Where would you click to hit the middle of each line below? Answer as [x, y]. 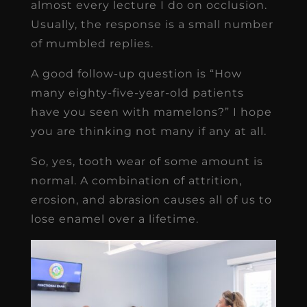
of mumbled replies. [92, 44]
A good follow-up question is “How [136, 74]
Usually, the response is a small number [152, 25]
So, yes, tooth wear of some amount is [147, 162]
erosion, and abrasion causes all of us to [151, 200]
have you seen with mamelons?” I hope [151, 112]
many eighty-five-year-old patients [137, 93]
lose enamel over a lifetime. [114, 219]
